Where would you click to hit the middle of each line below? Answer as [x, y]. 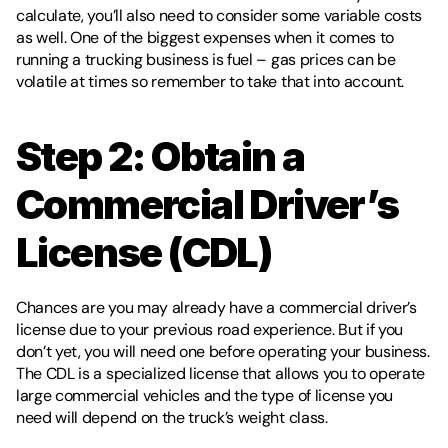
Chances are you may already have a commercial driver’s [216, 307]
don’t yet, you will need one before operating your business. [223, 351]
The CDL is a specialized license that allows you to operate [221, 373]
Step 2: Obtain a [160, 156]
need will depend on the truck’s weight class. [175, 417]
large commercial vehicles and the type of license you [205, 395]
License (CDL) [147, 252]
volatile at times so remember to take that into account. [210, 81]
